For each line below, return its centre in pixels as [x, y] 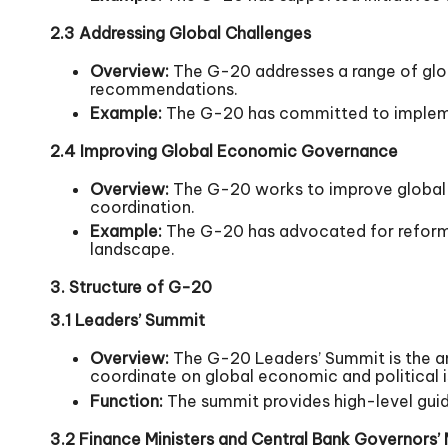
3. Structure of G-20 [131, 287]
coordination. [142, 206]
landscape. [132, 249]
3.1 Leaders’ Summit [127, 320]
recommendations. [164, 88]
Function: [126, 400]
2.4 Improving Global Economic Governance [224, 150]
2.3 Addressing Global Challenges [180, 32]
